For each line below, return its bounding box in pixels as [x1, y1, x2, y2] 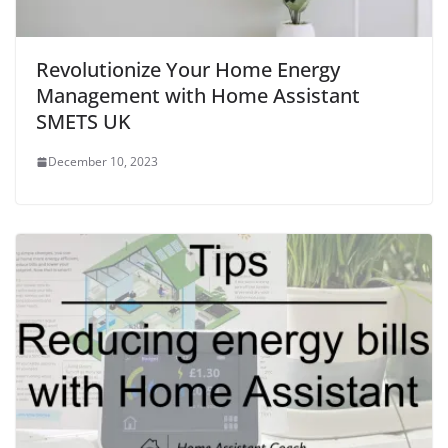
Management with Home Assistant [36, 82, 360, 110]
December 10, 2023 [48, 153, 158, 171]
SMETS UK [36, 108, 131, 136]
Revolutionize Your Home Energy [36, 56, 340, 84]
